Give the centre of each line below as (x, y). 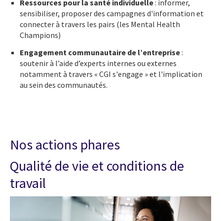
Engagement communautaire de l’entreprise (101, 52)
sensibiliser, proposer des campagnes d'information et (112, 13)
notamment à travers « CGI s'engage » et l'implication (111, 74)
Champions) (40, 35)
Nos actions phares (65, 144)
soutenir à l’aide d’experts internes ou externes (98, 63)
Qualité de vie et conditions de (97, 166)
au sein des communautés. (64, 85)
